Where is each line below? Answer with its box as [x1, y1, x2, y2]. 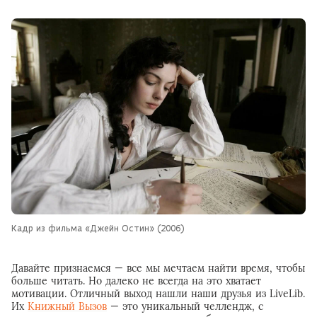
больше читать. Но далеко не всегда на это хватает [11, 274, 261, 287]
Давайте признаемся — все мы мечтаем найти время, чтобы [11, 261, 305, 275]
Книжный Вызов [28, 299, 107, 313]
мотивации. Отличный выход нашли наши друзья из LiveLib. [11, 287, 305, 300]
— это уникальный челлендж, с [107, 299, 263, 313]
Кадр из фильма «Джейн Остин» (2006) [11, 221, 188, 234]
